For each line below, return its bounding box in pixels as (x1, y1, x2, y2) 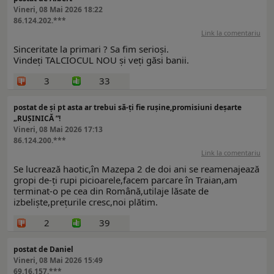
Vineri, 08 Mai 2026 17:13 (13, 124, 103, 135)
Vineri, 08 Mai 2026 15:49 (13, 255, 103, 266)
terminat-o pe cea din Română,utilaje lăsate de (13, 185, 209, 198)
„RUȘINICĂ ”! (13, 113, 61, 124)
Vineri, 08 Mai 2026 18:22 (13, 4, 103, 15)
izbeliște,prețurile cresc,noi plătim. (13, 196, 158, 209)
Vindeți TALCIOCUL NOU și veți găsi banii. (13, 54, 189, 67)
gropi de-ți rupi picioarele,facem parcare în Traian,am (13, 174, 237, 187)
